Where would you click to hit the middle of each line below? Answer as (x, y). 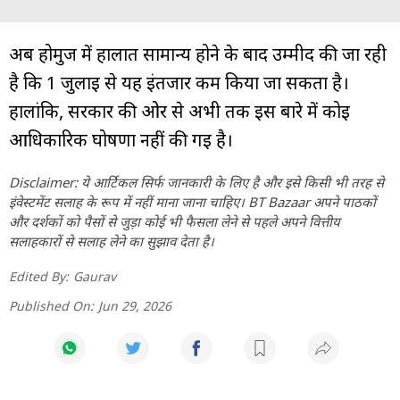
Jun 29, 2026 (135, 305)
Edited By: (39, 276)
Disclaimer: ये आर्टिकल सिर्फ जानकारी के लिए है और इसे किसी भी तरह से (196, 182)
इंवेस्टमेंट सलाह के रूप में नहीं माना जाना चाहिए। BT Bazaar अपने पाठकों (192, 201)
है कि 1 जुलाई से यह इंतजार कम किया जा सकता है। (179, 82)
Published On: (51, 305)
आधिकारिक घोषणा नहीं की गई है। (121, 139)
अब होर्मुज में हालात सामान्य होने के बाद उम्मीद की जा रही (198, 54)
